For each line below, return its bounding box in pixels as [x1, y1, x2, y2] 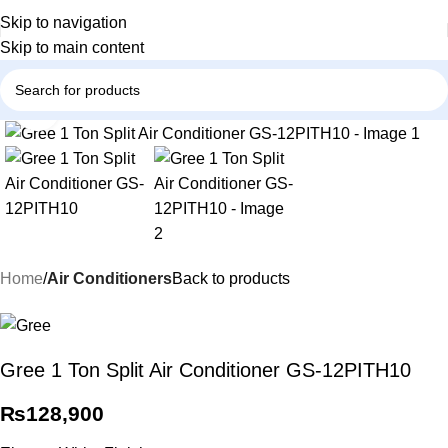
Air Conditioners [47, 270, 172, 288]
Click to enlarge [59, 100, 167, 117]
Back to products [172, 270, 290, 288]
